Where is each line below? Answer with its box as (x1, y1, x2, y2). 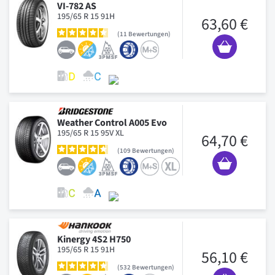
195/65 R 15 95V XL (57, 126, 124, 139)
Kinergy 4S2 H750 (57, 232, 131, 246)
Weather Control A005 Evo (57, 115, 167, 130)
